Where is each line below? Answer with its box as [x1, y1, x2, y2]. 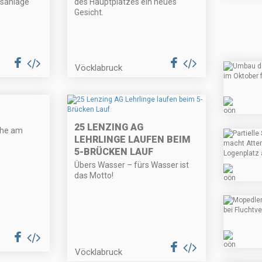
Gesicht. [74, 8, 104, 18]
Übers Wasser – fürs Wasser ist [74, 160, 189, 170]
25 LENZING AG [74, 122, 144, 133]
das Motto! [74, 171, 114, 181]
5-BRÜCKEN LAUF [74, 146, 154, 158]
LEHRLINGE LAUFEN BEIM [74, 134, 191, 146]
